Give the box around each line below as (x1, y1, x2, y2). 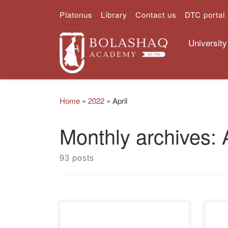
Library (101, 9, 127, 20)
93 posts (60, 153, 94, 162)
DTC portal (185, 9, 225, 20)
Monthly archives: (60, 121, 222, 150)
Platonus (60, 9, 93, 20)
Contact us (135, 9, 177, 20)
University (188, 36, 227, 49)
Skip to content (14, 10, 72, 21)
